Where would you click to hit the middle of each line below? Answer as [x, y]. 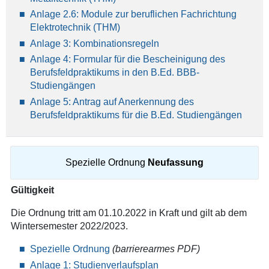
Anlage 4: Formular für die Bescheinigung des [127, 59]
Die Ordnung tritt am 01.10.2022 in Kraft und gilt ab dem [128, 213]
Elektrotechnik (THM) [75, 28]
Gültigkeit [32, 190]
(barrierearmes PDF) [161, 249]
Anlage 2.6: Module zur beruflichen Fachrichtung [133, 14]
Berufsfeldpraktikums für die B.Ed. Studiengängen [136, 115]
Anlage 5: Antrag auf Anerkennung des [112, 101]
